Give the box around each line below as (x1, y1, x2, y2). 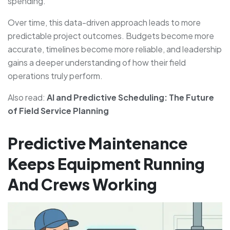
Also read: (8, 92, 47, 103)
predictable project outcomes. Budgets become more (8, 30, 214, 42)
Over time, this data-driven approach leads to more (8, 17, 201, 28)
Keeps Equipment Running (8, 154, 205, 174)
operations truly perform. (8, 70, 103, 82)
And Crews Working (8, 175, 157, 195)
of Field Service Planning (8, 105, 109, 117)
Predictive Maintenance (8, 133, 187, 154)
